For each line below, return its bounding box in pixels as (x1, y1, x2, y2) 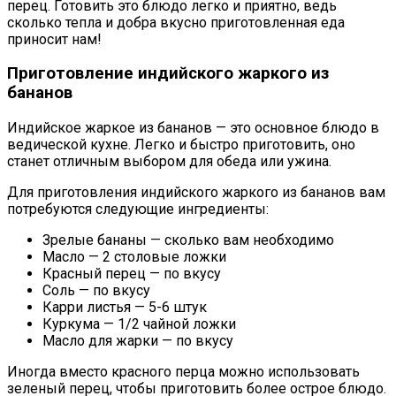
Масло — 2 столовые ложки (42, 248, 226, 266)
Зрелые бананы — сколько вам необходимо (42, 232, 334, 249)
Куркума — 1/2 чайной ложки (42, 316, 236, 333)
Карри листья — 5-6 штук (42, 299, 207, 316)
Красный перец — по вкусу (42, 265, 221, 283)
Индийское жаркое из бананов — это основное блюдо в (7, 119, 379, 137)
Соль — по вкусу (42, 282, 150, 300)
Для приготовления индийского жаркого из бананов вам (7, 184, 385, 202)
